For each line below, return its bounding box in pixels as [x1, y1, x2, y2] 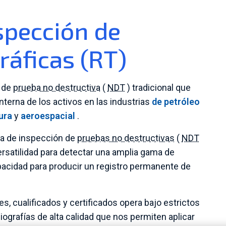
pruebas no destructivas [77, 133, 175, 143]
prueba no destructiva [13, 82, 100, 93]
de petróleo [152, 96, 200, 107]
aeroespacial [21, 110, 75, 121]
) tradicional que [125, 82, 191, 93]
